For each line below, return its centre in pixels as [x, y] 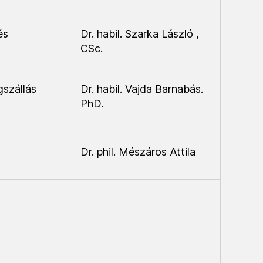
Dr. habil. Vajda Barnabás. [142, 89]
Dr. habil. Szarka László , [140, 34]
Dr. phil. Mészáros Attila [138, 152]
